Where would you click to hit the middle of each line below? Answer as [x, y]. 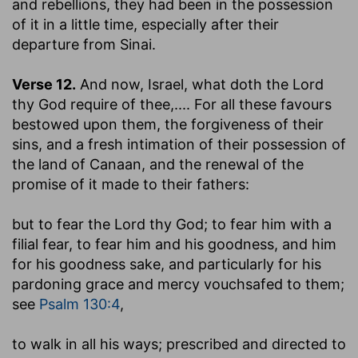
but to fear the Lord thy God [108, 224]
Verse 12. [44, 84]
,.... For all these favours [251, 104]
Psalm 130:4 [80, 304]
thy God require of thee [91, 104]
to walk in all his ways [85, 344]
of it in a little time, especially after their [145, 24]
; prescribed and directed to [252, 344]
